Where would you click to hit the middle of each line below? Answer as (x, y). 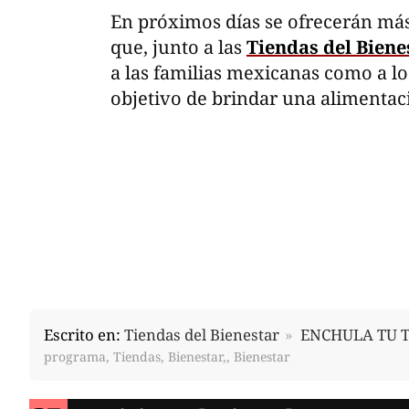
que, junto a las (178, 47)
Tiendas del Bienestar (202, 334)
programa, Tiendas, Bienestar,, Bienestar (167, 356)
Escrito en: (84, 334)
